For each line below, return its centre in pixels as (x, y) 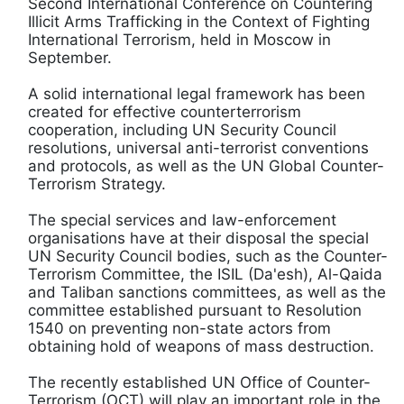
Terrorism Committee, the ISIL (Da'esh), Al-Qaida (205, 274)
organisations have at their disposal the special (198, 238)
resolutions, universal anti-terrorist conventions (198, 147)
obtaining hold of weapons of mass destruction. (201, 346)
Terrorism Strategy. (97, 184)
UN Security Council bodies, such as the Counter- (208, 256)
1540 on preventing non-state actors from (179, 328)
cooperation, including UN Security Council (182, 129)
